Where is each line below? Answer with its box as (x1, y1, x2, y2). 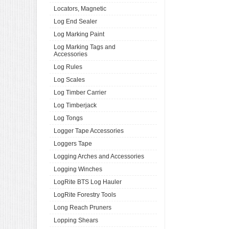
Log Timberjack (54, 102, 97, 109)
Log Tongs (54, 114, 83, 122)
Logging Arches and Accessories (54, 153, 144, 160)
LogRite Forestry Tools (54, 191, 116, 198)
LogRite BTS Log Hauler (54, 178, 122, 186)
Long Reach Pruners (54, 204, 111, 211)
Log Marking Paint (54, 31, 104, 38)
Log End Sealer (54, 18, 97, 25)
